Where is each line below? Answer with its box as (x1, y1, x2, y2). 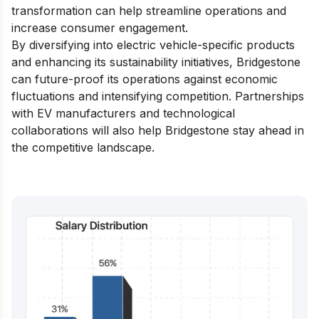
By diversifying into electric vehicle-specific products (11, 37, 295, 52)
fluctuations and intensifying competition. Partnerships (11, 88, 304, 103)
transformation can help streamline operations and (11, 3, 286, 18)
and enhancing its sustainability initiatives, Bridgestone (11, 54, 300, 69)
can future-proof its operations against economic (11, 71, 278, 86)
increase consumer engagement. (11, 20, 188, 35)
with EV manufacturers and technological (11, 105, 235, 120)
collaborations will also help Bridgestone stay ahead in (11, 122, 304, 137)
